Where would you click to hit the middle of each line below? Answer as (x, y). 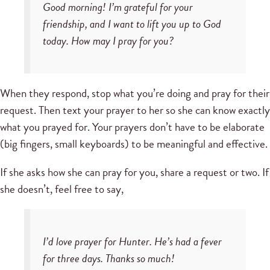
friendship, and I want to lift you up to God (132, 24)
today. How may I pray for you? (108, 40)
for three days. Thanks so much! (108, 259)
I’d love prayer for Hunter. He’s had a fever (132, 242)
